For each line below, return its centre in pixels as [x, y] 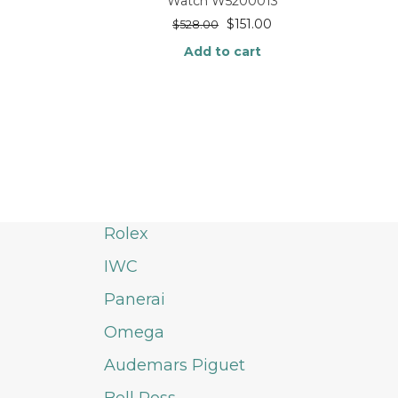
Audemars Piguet [175, 365]
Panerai [135, 299]
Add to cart [222, 51]
